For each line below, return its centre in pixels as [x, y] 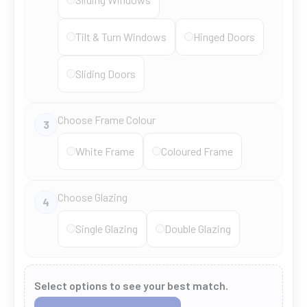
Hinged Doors [224, 36]
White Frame [105, 151]
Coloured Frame [197, 151]
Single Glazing [107, 228]
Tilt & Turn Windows [121, 36]
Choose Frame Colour [107, 119]
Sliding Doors [106, 73]
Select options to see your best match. [131, 285]
